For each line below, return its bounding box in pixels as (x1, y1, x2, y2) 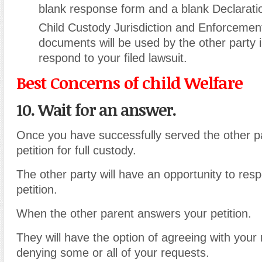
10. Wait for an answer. (16, 98, 176, 120)
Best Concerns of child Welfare (16, 71, 243, 94)
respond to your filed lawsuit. (39, 51, 187, 64)
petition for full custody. (16, 143, 136, 157)
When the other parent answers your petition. (16, 206, 251, 220)
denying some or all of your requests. (16, 246, 209, 259)
